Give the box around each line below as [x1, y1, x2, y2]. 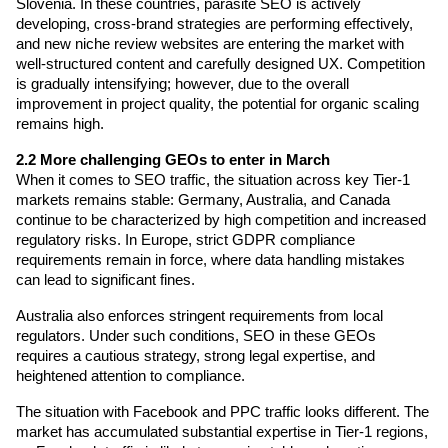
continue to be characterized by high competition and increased [16, 211, 426, 228]
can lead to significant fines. [16, 271, 195, 288]
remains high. [16, 115, 104, 132]
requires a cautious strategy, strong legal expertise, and [16, 347, 375, 364]
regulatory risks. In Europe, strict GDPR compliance [16, 231, 355, 248]
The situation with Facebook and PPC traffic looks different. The [16, 403, 429, 420]
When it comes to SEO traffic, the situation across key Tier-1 [16, 171, 410, 188]
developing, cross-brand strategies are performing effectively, [16, 15, 413, 32]
